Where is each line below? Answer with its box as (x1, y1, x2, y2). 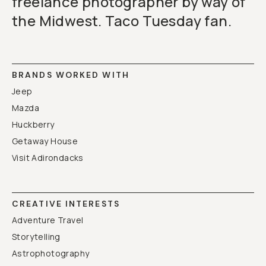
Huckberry (12, 119, 55, 130)
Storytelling (12, 231, 61, 242)
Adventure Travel (12, 214, 84, 226)
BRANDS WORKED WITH (12, 69, 129, 80)
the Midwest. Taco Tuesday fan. (12, 11, 232, 30)
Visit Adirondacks (12, 152, 84, 163)
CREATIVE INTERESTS (12, 198, 120, 209)
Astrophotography (12, 248, 90, 259)
